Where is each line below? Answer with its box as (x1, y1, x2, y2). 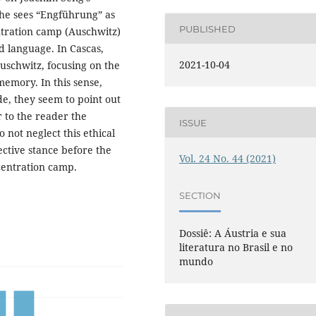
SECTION (179, 189, 221, 201)
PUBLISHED (179, 23, 236, 35)
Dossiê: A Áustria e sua (179, 226, 287, 241)
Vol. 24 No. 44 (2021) (179, 152, 276, 166)
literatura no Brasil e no (179, 241, 293, 255)
